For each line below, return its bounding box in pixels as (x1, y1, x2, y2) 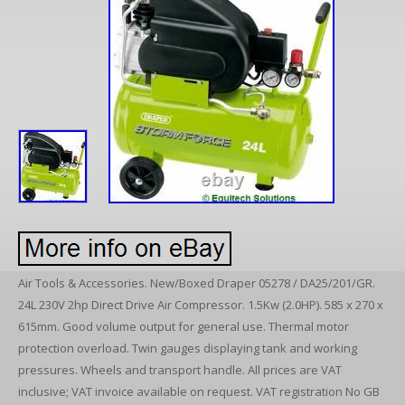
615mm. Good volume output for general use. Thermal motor (18, 318, 349, 334)
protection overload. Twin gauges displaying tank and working (18, 340, 357, 356)
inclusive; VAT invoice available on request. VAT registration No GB (18, 383, 380, 400)
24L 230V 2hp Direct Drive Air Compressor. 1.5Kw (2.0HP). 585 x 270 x (18, 297, 383, 313)
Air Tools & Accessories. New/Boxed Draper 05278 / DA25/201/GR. (18, 275, 375, 291)
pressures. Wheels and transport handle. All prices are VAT (18, 362, 342, 378)
